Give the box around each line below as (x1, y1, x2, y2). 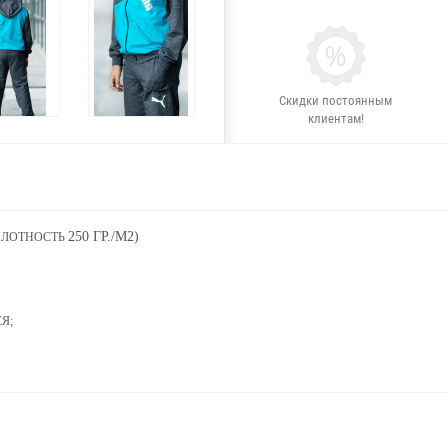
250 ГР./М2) (68, 229, 139, 245)
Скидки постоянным (279, 93, 393, 109)
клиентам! (307, 111, 364, 127)
